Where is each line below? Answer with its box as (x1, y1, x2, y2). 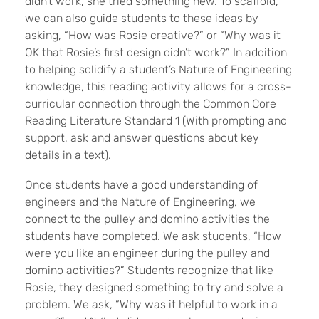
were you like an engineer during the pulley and (25, 246, 270, 261)
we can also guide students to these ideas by (25, 11, 258, 26)
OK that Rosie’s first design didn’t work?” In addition (25, 46, 287, 60)
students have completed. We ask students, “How (25, 229, 281, 244)
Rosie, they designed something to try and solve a (25, 281, 283, 295)
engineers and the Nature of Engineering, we (25, 195, 256, 209)
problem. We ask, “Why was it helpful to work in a (25, 298, 278, 312)
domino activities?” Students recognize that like (25, 263, 273, 278)
